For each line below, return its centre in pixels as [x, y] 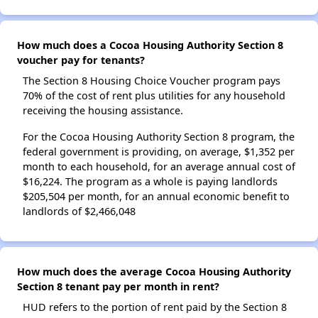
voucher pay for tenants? [81, 60]
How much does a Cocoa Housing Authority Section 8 [150, 45]
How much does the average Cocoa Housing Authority [154, 272]
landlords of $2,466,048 [79, 211]
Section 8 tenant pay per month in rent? [118, 286]
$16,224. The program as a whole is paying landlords [150, 181]
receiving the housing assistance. [103, 110]
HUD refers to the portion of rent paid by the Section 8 [155, 307]
